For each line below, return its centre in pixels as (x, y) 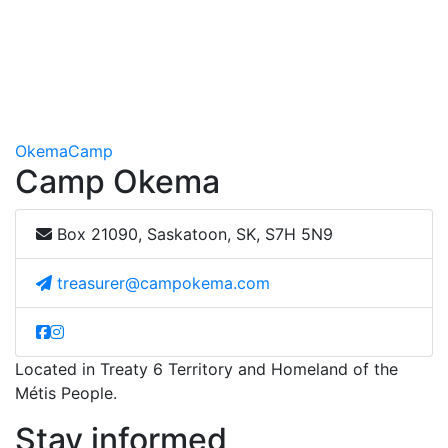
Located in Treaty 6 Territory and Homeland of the (206, 369)
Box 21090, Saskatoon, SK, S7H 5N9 (192, 234)
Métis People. (66, 393)
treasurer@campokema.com (163, 283)
